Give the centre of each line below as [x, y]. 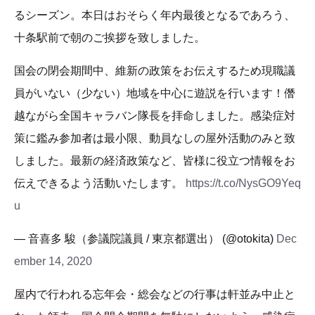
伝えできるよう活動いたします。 [100, 184]
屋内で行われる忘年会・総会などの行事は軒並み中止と [155, 295]
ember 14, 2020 [53, 262]
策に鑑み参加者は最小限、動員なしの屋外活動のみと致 [155, 139]
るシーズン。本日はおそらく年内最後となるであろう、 [155, 15]
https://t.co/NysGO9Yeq [243, 184]
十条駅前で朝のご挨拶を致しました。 [110, 38]
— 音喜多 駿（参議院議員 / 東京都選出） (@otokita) [145, 239]
